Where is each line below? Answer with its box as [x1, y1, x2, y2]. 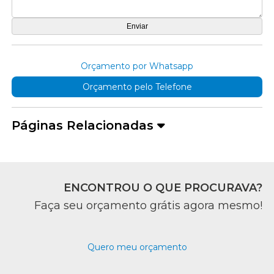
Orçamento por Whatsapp [81, 61, 193, 72]
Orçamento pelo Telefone [82, 81, 192, 93]
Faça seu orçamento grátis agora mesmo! [34, 199, 262, 213]
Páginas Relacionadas [12, 118, 158, 133]
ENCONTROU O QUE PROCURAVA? [63, 181, 262, 195]
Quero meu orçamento [87, 242, 187, 253]
